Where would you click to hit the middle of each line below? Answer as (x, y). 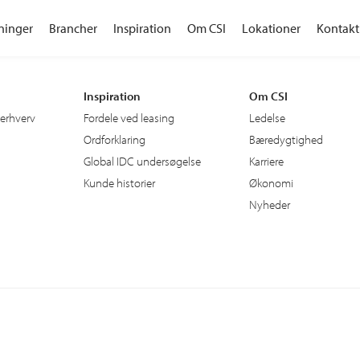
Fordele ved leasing (129, 117)
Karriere (266, 161)
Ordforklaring (115, 139)
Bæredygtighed (286, 139)
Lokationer (271, 28)
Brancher (73, 28)
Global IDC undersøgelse (142, 161)
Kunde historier (119, 182)
